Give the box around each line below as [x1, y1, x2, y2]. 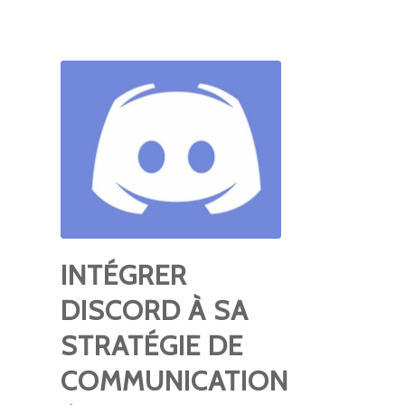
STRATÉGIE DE [61, 329, 243, 363]
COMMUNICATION [61, 364, 288, 398]
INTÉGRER [61, 259, 187, 292]
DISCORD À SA [61, 294, 249, 327]
